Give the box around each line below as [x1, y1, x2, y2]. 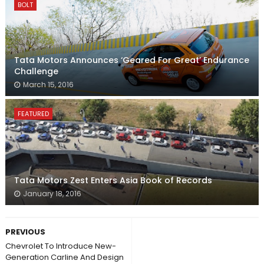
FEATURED [17, 109, 49, 119]
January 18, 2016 [22, 189, 81, 199]
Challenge [14, 65, 58, 78]
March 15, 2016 [22, 80, 74, 90]
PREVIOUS [5, 226, 45, 238]
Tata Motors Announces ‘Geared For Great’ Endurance [14, 54, 249, 67]
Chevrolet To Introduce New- [5, 240, 116, 252]
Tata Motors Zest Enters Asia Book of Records [14, 174, 212, 187]
